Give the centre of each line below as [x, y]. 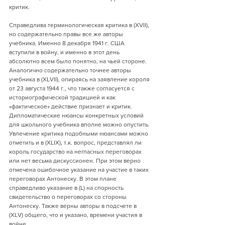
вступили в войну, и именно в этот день [65, 52]
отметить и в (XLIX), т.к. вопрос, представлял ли [76, 143]
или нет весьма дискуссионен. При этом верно [76, 161]
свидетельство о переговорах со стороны [69, 197]
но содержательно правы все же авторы [67, 34]
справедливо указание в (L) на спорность [67, 188]
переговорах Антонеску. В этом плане [64, 179]
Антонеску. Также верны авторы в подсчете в [74, 206]
